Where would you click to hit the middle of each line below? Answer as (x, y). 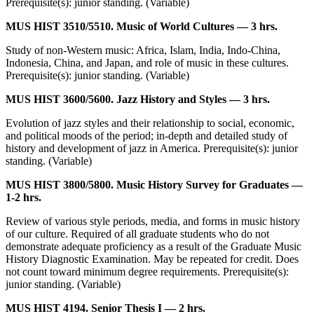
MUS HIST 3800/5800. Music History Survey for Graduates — (154, 185)
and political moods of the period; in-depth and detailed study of (146, 136)
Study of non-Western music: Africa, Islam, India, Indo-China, (143, 50)
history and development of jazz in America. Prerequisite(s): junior (152, 149)
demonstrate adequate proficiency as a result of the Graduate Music (153, 247)
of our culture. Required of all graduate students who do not (137, 234)
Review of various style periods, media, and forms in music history (153, 221)
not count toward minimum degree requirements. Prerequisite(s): (147, 272)
